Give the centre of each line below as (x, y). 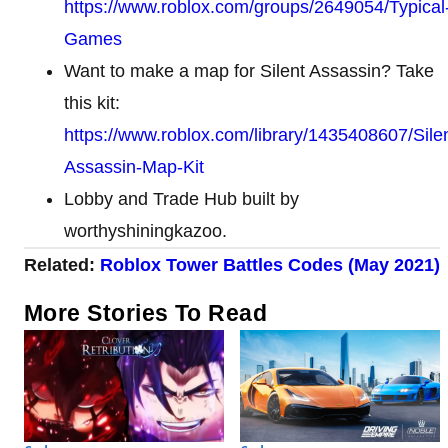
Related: (62, 264)
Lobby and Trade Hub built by (181, 198)
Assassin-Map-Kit (134, 166)
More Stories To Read (146, 312)
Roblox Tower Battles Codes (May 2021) (270, 264)
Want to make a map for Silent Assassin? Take (249, 70)
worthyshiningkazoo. (145, 230)
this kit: (92, 102)
